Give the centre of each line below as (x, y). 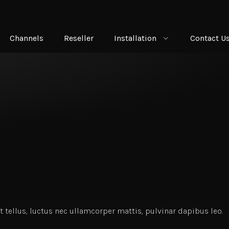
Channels (26, 38)
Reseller (78, 38)
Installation (135, 38)
